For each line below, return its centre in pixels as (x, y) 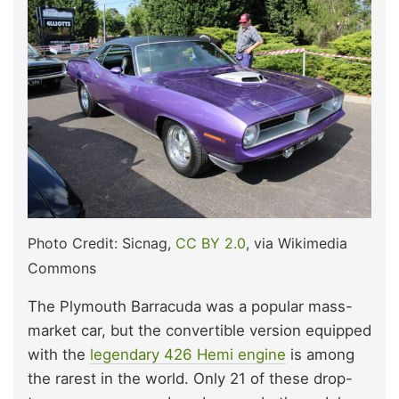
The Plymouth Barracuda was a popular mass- (190, 306)
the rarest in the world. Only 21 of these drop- (190, 378)
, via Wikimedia (297, 243)
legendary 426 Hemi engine (188, 354)
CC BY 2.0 (211, 243)
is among (320, 354)
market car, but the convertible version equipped (199, 330)
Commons (62, 268)
